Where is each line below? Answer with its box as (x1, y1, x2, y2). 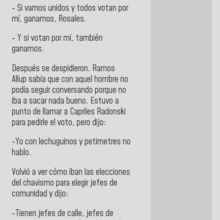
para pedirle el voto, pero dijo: (12, 116, 106, 129)
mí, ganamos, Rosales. (12, 13, 86, 25)
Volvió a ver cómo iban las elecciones (12, 166, 130, 178)
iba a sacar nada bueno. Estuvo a (12, 95, 119, 107)
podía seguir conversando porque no (12, 84, 126, 96)
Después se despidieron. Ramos (12, 62, 115, 75)
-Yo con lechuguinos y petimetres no (12, 136, 131, 148)
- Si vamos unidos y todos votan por (12, 2, 128, 14)
